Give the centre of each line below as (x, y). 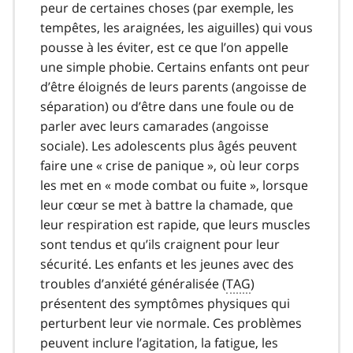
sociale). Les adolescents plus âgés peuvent (169, 145)
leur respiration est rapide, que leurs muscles (175, 224)
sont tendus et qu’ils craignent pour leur (160, 244)
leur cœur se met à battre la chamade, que (167, 204)
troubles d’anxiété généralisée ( (133, 283)
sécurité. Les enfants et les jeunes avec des (167, 264)
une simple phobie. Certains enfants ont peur (175, 67)
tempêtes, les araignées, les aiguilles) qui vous (176, 27)
